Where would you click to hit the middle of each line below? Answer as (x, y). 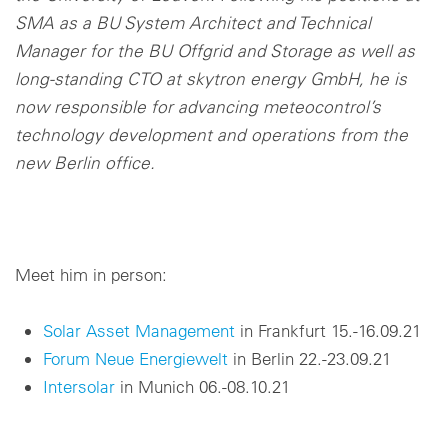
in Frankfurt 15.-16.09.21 (328, 331)
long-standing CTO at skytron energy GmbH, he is (211, 79)
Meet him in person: (91, 275)
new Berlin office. (85, 163)
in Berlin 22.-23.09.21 (310, 359)
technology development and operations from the (211, 135)
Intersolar (79, 387)
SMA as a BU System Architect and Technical (193, 23)
